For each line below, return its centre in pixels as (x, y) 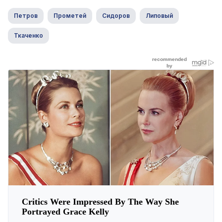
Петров (26, 16)
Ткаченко (28, 35)
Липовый (159, 16)
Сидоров (116, 16)
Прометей (70, 16)
